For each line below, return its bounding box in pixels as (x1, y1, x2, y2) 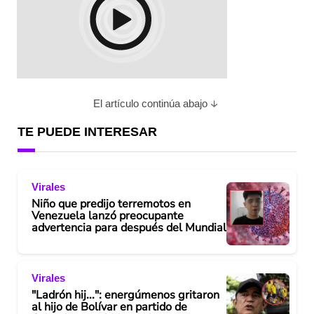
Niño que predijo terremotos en (32, 196, 191, 212)
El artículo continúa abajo (93, 97, 207, 109)
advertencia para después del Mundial (32, 219, 226, 235)
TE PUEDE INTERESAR (18, 125, 157, 139)
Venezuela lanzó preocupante (32, 207, 184, 224)
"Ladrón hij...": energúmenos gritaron (32, 287, 219, 303)
